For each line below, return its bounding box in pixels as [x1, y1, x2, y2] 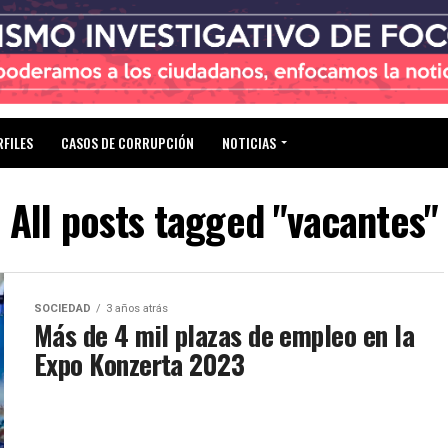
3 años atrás [106, 301, 168, 315]
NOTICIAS [222, 131, 276, 153]
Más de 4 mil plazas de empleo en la [34, 314, 414, 355]
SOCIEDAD [34, 301, 91, 315]
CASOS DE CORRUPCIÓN [61, 131, 194, 153]
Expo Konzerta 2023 [34, 343, 245, 384]
